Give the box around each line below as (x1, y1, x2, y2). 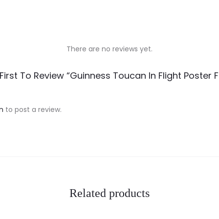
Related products (69, 186, 150, 199)
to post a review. (3, 104, 62, 114)
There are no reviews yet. (66, 44, 153, 54)
